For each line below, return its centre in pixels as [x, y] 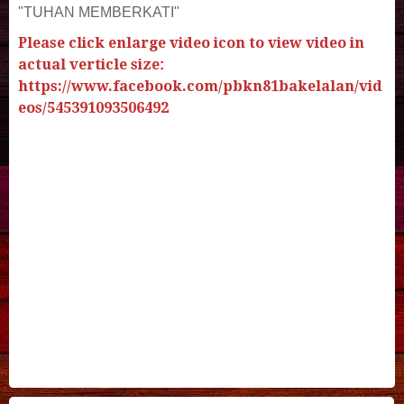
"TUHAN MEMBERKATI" [99, 13]
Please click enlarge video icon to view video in [191, 43]
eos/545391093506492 [93, 108]
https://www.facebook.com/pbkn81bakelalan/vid [200, 87]
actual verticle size [89, 65]
